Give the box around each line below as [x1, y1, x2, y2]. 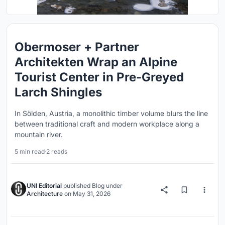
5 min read [15, 148, 45, 155]
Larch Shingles [15, 85, 102, 99]
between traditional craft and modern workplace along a [15, 120, 199, 128]
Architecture [27, 190, 63, 197]
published [62, 182, 92, 189]
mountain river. [15, 130, 63, 139]
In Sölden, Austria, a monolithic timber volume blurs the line [15, 109, 208, 118]
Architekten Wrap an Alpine [15, 55, 177, 69]
